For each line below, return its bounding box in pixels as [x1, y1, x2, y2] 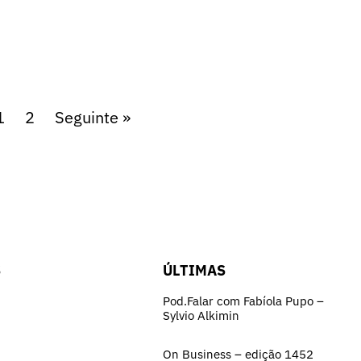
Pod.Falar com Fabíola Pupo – [163, 293, 324, 309]
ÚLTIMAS [163, 260, 226, 280]
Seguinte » [55, 106, 131, 129]
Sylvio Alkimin [163, 307, 239, 323]
